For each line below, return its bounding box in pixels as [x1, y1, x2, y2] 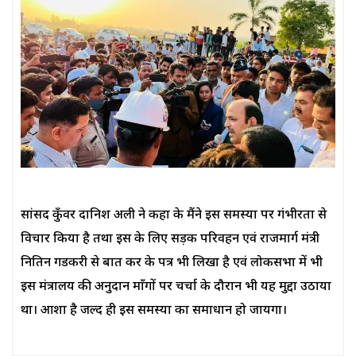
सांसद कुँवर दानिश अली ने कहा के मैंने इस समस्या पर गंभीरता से [21, 207, 327, 225]
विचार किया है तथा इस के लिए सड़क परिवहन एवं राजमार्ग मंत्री [21, 231, 319, 249]
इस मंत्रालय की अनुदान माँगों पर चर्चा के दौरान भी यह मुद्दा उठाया [21, 279, 331, 296]
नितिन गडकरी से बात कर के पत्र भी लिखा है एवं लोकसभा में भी [21, 255, 323, 273]
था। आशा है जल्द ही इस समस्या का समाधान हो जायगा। [21, 303, 287, 320]
